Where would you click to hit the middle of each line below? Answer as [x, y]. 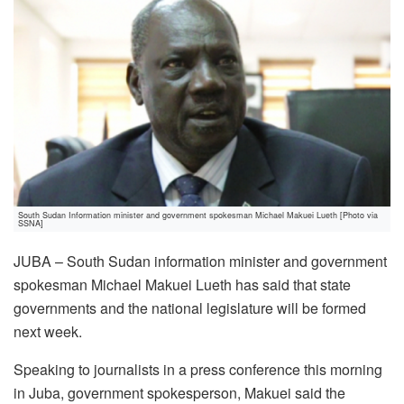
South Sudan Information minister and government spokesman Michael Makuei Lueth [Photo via [198, 216]
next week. [48, 332]
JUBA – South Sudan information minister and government [200, 262]
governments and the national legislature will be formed [190, 308]
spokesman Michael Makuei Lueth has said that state [182, 285]
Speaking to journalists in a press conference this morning [198, 370]
